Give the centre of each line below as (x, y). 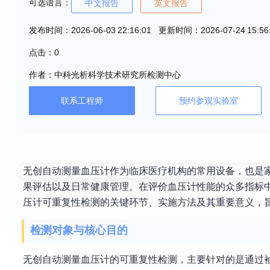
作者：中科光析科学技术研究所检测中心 (105, 75)
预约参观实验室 (209, 101)
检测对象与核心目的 (79, 231)
